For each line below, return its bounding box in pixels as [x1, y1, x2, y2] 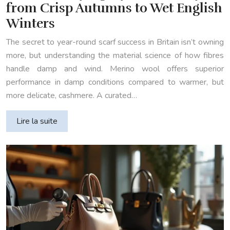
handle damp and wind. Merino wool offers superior [6, 63, 224, 75]
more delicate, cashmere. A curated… [6, 90, 137, 102]
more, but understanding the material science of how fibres [6, 50, 224, 62]
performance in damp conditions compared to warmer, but [6, 76, 224, 88]
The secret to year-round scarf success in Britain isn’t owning [6, 36, 224, 48]
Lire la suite [16, 116, 57, 127]
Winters [6, 15, 55, 32]
